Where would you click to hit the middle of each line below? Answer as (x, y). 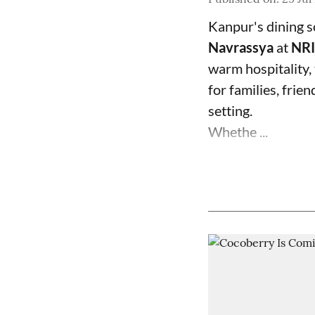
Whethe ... (238, 131)
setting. (230, 110)
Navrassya (241, 47)
